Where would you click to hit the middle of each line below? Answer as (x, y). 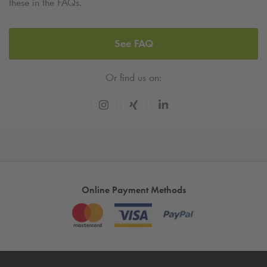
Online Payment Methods (133, 190)
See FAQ (133, 43)
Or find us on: (133, 77)
